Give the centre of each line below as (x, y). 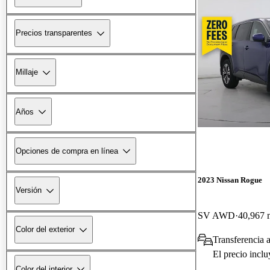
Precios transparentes (54, 33)
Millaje (27, 72)
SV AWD (216, 215)
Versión (29, 190)
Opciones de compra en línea (67, 151)
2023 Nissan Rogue (230, 180)
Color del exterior (45, 230)
